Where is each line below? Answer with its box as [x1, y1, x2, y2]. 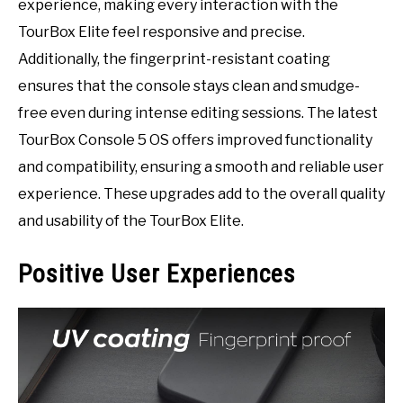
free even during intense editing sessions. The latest [18, 104, 378, 122]
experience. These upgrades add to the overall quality [18, 185, 385, 203]
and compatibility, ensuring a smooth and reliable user [18, 158, 384, 176]
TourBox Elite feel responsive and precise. [18, 23, 305, 41]
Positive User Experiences [18, 259, 296, 290]
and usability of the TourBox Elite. [18, 212, 244, 230]
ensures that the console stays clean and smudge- [18, 77, 360, 95]
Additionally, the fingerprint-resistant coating [18, 50, 330, 68]
